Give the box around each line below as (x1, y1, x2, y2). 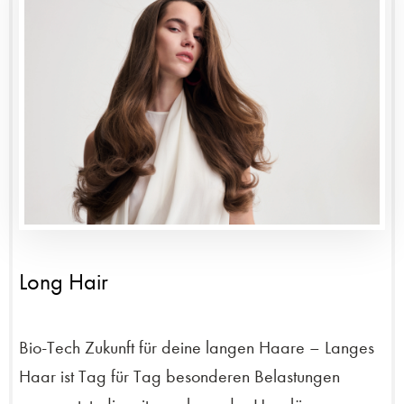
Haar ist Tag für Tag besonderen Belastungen (19, 365, 340, 387)
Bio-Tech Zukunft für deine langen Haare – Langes (19, 336, 374, 358)
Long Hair (19, 267, 108, 296)
